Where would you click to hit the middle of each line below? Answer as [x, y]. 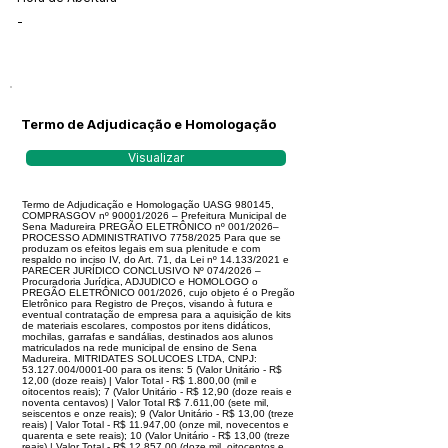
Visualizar [156, 158]
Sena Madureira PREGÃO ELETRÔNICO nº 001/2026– [150, 226]
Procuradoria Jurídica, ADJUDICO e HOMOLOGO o [140, 281]
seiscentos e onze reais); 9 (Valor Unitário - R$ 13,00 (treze [158, 413]
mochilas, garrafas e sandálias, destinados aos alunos [147, 336]
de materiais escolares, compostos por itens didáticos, [146, 325]
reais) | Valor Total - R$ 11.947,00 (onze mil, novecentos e [155, 424]
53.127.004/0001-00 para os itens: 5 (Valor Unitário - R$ [152, 369]
